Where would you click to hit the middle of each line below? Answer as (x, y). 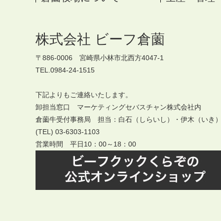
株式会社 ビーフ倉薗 (100, 39)
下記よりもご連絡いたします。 (84, 94)
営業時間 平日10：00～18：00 (86, 144)
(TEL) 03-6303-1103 (68, 131)
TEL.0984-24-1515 (65, 70)
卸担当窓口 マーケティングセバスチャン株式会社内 (118, 107)
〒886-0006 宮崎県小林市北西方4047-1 (100, 57)
